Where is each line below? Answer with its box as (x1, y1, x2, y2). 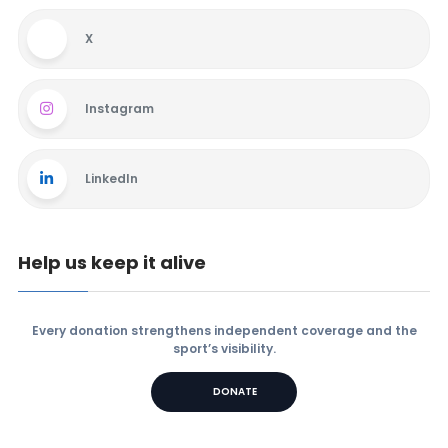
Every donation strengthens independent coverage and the (31, 322, 417, 339)
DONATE (213, 384, 258, 399)
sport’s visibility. (172, 340, 276, 357)
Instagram (84, 100, 154, 117)
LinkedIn (84, 170, 138, 187)
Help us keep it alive (17, 250, 206, 275)
